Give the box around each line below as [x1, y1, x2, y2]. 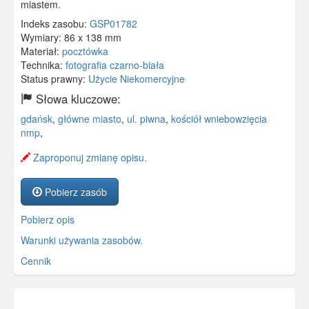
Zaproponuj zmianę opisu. [30, 150, 147, 165]
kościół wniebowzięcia [171, 112, 267, 126]
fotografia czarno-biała [66, 58, 164, 72]
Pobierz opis [21, 212, 74, 227]
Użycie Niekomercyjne [88, 72, 185, 86]
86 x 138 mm [64, 30, 121, 45]
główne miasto [58, 112, 121, 126]
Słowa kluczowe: [32, 90, 121, 108]
